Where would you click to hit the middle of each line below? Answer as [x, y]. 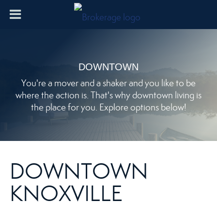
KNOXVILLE [66, 193]
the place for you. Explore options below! [108, 107]
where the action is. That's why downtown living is [108, 95]
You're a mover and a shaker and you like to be [108, 83]
